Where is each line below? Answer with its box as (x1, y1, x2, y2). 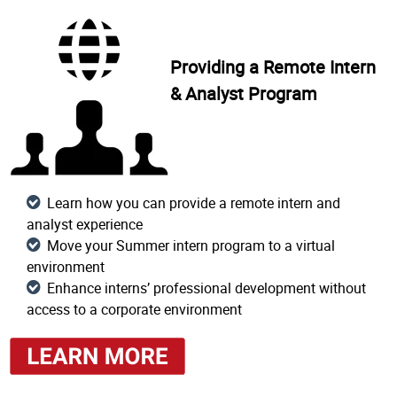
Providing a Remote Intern (170, 55, 376, 79)
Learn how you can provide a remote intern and (47, 193, 340, 213)
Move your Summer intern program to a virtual (47, 236, 335, 255)
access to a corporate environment (27, 300, 242, 319)
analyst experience (27, 214, 143, 234)
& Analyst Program (170, 82, 317, 105)
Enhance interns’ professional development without (47, 278, 366, 298)
